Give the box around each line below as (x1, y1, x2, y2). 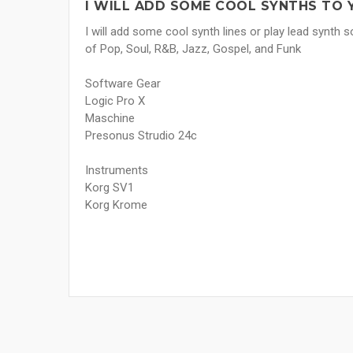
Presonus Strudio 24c (85, 128, 197, 143)
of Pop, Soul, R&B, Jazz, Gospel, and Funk (85, 42, 301, 57)
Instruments (85, 163, 148, 178)
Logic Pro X (85, 94, 145, 109)
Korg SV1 (85, 180, 134, 195)
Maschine (85, 111, 135, 126)
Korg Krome (85, 198, 147, 213)
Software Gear (85, 76, 161, 91)
